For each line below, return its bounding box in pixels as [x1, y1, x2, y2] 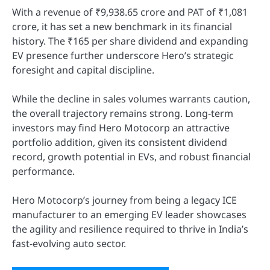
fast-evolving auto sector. [12, 236, 126, 250]
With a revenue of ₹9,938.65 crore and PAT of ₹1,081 [12, 5, 248, 19]
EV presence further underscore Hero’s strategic [12, 48, 234, 62]
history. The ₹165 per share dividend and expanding [12, 34, 248, 48]
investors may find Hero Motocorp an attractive [12, 121, 230, 134]
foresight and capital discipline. [12, 63, 154, 77]
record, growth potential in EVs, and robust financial [12, 149, 251, 163]
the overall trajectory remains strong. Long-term [12, 106, 233, 120]
